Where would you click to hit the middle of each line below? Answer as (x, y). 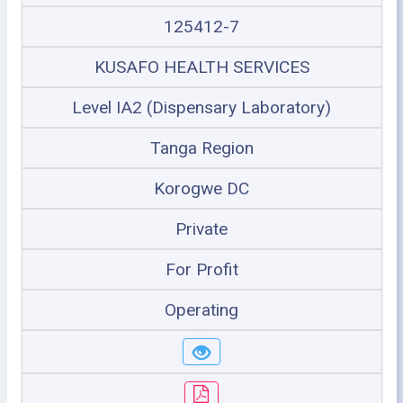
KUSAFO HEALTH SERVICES (201, 67)
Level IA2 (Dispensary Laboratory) (201, 107)
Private (201, 229)
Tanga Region (201, 148)
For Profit (201, 269)
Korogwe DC (201, 188)
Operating (201, 310)
